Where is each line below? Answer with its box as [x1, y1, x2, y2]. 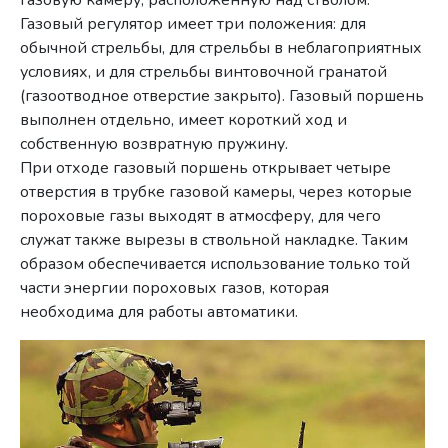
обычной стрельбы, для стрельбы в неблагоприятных [20, 36, 423, 59]
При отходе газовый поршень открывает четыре [20, 156, 392, 179]
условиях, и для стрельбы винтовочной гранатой [20, 60, 388, 83]
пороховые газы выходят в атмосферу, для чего [20, 204, 382, 227]
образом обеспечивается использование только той [20, 252, 411, 275]
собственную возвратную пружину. [20, 132, 289, 155]
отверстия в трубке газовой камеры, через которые [20, 180, 413, 203]
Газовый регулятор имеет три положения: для [20, 12, 367, 35]
